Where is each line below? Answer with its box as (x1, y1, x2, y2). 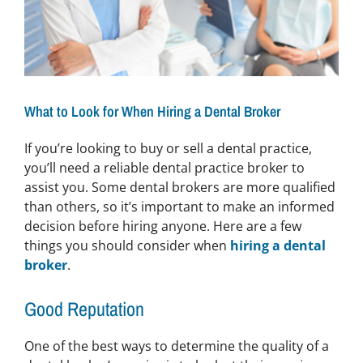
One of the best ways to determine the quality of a (23, 336, 329, 355)
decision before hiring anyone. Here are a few (23, 216, 301, 235)
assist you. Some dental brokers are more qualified (23, 177, 335, 196)
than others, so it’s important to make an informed (23, 197, 335, 216)
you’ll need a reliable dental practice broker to (23, 158, 305, 177)
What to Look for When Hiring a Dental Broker (24, 101, 280, 122)
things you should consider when (23, 236, 230, 254)
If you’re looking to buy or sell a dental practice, (23, 139, 312, 157)
